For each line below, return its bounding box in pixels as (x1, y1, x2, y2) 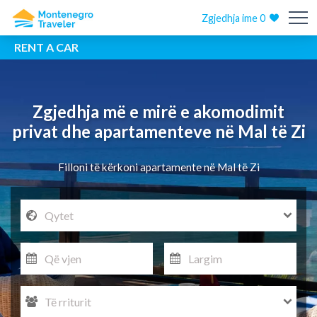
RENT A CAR (14, 40, 79, 54)
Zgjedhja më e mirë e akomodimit (33, 101, 284, 122)
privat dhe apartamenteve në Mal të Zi (11, 121, 306, 142)
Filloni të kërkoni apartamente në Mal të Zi (57, 161, 260, 173)
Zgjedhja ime (202, 12, 260, 24)
